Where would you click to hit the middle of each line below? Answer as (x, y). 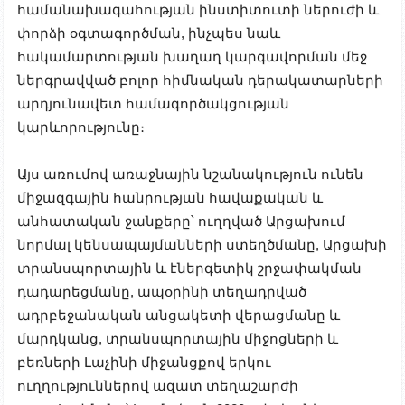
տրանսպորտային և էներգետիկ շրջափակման (189, 268)
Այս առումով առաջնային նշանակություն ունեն (190, 174)
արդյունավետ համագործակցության (153, 103)
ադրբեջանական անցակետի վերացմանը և (179, 315)
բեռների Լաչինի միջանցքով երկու (144, 362)
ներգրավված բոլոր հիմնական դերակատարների (200, 80)
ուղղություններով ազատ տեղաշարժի (158, 385)
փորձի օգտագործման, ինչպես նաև (149, 33)
